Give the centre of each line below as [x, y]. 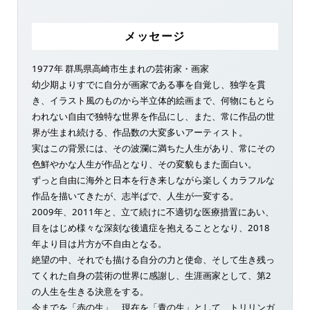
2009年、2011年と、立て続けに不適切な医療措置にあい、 [153, 211]
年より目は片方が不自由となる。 [99, 243]
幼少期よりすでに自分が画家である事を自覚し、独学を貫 [148, 84]
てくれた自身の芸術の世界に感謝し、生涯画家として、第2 [151, 275]
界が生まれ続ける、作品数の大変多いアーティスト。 [139, 132]
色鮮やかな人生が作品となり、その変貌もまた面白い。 [144, 164]
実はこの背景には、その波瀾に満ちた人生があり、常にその [153, 148]
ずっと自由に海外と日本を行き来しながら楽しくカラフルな [153, 180]
